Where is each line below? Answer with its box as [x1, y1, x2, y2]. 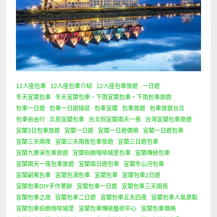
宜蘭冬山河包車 [124, 160, 165, 168]
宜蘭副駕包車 [16, 171, 51, 179]
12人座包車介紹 [50, 82, 93, 90]
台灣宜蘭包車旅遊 [145, 116, 192, 123]
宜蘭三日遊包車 [118, 138, 159, 145]
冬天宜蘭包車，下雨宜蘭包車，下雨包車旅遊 [55, 93, 172, 101]
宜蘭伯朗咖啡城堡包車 [73, 149, 131, 156]
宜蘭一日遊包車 [143, 127, 184, 134]
